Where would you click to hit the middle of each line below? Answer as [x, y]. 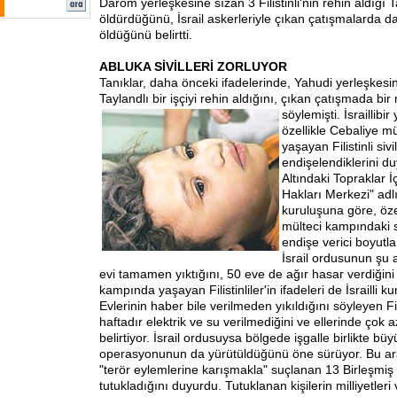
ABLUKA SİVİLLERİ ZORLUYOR [193, 66]
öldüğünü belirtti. [146, 35]
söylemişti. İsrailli [329, 114]
